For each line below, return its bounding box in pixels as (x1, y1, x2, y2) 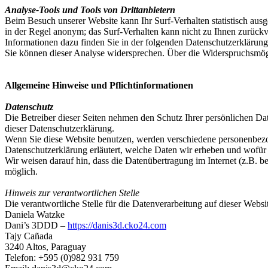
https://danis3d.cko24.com (68, 220, 166, 230)
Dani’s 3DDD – (5, 220, 68, 230)
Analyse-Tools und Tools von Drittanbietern (5, 5, 175, 15)
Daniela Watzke (5, 209, 65, 220)
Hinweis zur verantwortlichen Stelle (5, 188, 139, 198)
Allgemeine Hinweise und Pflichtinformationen (5, 80, 193, 90)
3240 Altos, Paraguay (5, 242, 86, 252)
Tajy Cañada (5, 231, 53, 241)
